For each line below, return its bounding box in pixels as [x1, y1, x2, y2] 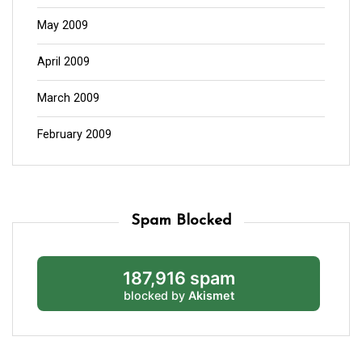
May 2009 [37, 18, 88, 32]
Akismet [187, 288, 234, 302]
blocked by [123, 288, 188, 302]
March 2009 [37, 90, 99, 105]
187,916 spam [122, 267, 235, 288]
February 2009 [37, 127, 112, 141]
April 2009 [37, 54, 90, 69]
